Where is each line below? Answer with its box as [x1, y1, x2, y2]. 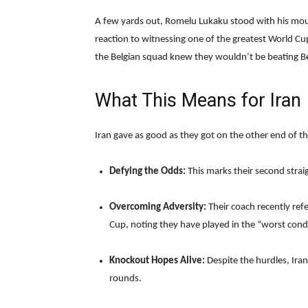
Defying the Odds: [109, 166, 186, 177]
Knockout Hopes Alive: [109, 256, 205, 267]
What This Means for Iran [95, 89, 301, 112]
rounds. [109, 274, 142, 285]
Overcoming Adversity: [109, 202, 206, 213]
